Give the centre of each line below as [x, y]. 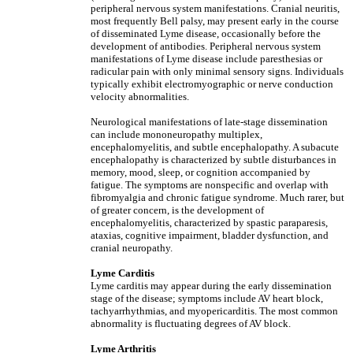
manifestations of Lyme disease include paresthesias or [206, 59]
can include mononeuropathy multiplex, [176, 134]
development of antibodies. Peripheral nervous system [206, 46]
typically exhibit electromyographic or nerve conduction [212, 84]
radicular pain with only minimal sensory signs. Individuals [217, 71]
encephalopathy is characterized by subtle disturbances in [214, 160]
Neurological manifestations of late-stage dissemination [209, 122]
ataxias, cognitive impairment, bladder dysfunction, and [210, 235]
